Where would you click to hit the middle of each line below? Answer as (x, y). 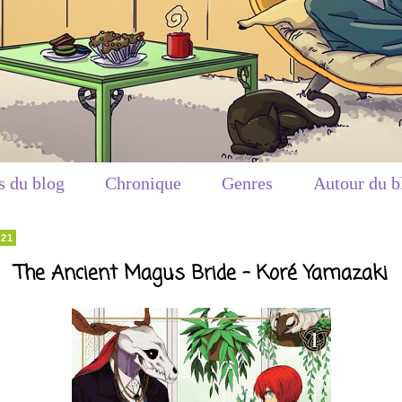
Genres (247, 183)
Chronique (143, 183)
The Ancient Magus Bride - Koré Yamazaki (201, 273)
